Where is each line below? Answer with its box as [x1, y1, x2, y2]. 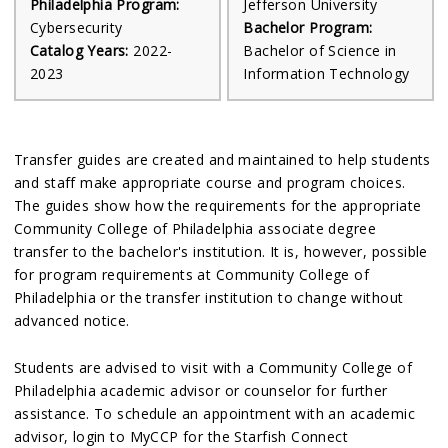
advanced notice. [14, 311, 130, 330]
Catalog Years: [30, 41, 134, 60]
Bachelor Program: [243, 18, 373, 37]
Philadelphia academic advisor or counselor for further [14, 381, 388, 400]
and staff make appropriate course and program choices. [14, 173, 406, 192]
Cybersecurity [30, 18, 123, 37]
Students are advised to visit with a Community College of [14, 358, 412, 377]
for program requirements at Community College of [14, 265, 370, 284]
